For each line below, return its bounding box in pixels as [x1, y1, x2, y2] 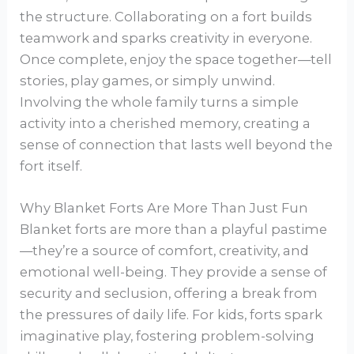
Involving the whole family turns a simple [20, 93, 299, 110]
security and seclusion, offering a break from [20, 284, 318, 301]
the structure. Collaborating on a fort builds [20, 8, 313, 24]
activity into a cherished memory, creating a [20, 115, 311, 131]
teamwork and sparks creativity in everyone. [20, 29, 313, 46]
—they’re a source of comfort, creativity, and [20, 242, 310, 258]
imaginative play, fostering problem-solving [20, 327, 315, 344]
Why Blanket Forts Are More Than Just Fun [20, 199, 309, 216]
